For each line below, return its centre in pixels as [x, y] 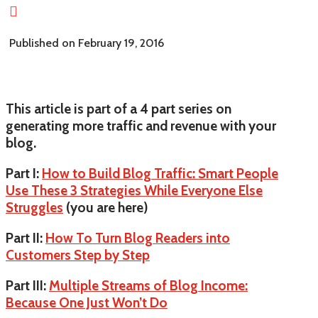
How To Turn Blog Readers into [138, 238]
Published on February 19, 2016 [87, 43]
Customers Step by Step [78, 255]
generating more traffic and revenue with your [141, 126]
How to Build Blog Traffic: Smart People [160, 173]
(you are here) [107, 207]
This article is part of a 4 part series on [119, 109]
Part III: [27, 285]
